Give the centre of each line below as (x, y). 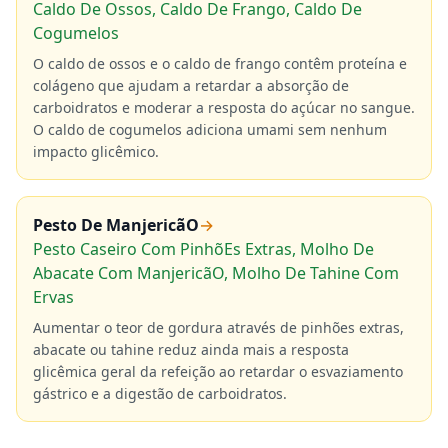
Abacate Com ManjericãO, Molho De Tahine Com (216, 273)
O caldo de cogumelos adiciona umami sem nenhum (210, 129)
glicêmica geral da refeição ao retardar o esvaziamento (218, 371)
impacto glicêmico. (96, 151)
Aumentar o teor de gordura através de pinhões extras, (218, 327)
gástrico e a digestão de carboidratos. (160, 393)
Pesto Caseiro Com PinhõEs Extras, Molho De (203, 249)
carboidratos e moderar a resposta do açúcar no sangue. (224, 107)
